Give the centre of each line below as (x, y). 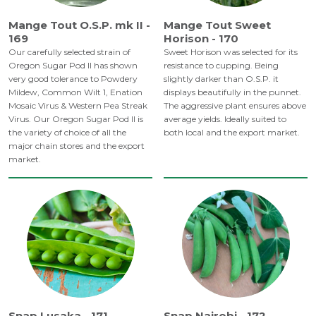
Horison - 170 (201, 39)
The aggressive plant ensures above (235, 106)
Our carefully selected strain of (69, 52)
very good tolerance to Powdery (73, 79)
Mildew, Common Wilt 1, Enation (75, 92)
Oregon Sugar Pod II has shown (73, 66)
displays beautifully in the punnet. (232, 92)
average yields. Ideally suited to (225, 119)
